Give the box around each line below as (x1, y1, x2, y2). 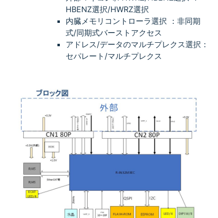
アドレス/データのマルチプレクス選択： (66, 39, 209, 50)
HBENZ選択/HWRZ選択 (66, 4, 149, 15)
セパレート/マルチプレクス (66, 51, 162, 61)
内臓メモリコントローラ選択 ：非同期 (66, 16, 200, 26)
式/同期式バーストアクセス (66, 28, 162, 38)
